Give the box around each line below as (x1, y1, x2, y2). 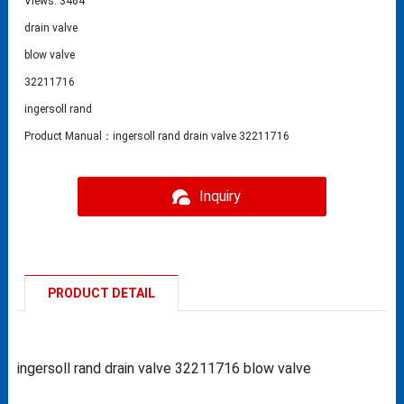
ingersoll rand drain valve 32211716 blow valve (16, 360, 311, 378)
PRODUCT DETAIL (48, 286, 156, 301)
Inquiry (198, 188, 241, 206)
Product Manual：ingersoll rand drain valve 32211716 (24, 130, 290, 143)
